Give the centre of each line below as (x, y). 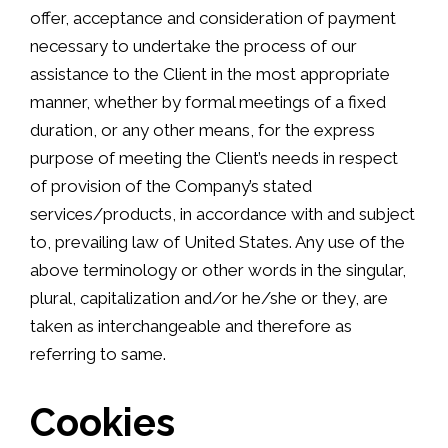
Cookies (102, 422)
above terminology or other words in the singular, (218, 270)
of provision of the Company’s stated (171, 186)
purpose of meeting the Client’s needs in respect (214, 158)
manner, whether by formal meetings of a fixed (208, 102)
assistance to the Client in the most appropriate (210, 74)
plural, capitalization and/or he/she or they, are (209, 298)
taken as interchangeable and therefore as (191, 326)
